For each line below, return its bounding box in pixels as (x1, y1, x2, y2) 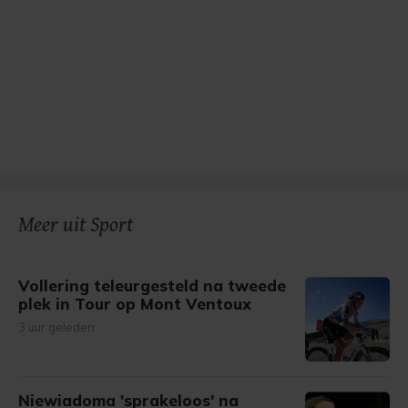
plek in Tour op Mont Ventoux (18, 294, 251, 313)
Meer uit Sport (18, 213, 133, 238)
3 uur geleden (18, 320, 95, 334)
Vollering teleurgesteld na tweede (18, 276, 286, 295)
